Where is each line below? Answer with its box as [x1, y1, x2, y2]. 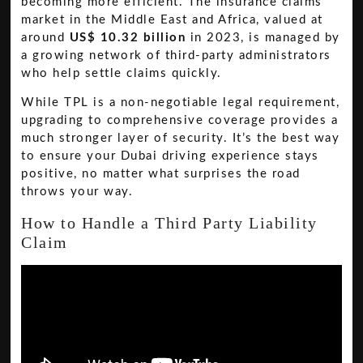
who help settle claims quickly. [21, 66, 222, 79]
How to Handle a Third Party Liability [21, 213, 318, 232]
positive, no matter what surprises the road [21, 168, 301, 181]
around [21, 31, 70, 44]
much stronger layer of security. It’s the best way [21, 132, 340, 145]
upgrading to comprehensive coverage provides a [21, 114, 339, 127]
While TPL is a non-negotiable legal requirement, [21, 96, 340, 109]
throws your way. [21, 186, 134, 199]
